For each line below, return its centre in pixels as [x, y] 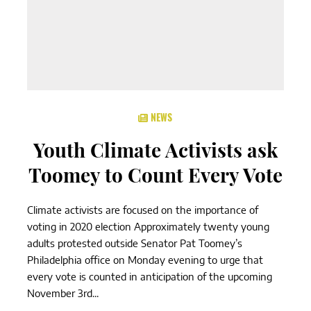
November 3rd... [62, 293]
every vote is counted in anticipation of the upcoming [149, 276]
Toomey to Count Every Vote [155, 175]
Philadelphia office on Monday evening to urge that [145, 260]
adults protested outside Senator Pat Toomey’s [134, 243]
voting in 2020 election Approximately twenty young [148, 226]
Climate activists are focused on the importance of [142, 210]
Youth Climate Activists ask [155, 150]
